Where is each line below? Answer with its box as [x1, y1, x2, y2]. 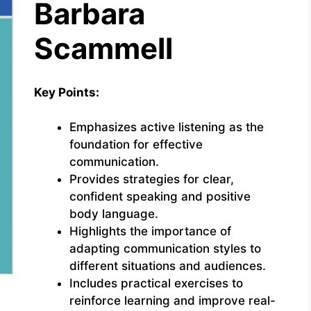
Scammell [33, 31, 173, 66]
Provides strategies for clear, [69, 172, 234, 186]
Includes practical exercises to [69, 276, 243, 290]
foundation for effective [69, 137, 203, 151]
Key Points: [33, 85, 99, 99]
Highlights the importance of [69, 224, 231, 238]
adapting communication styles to [69, 242, 261, 255]
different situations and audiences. [69, 259, 266, 273]
